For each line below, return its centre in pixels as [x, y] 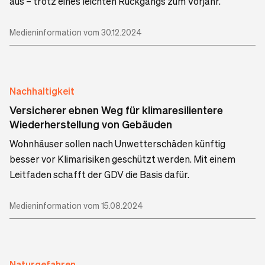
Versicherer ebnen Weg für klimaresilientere [116, 110]
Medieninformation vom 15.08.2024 [76, 206]
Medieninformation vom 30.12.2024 [76, 32]
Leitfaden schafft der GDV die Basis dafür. [99, 174]
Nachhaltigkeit [42, 91]
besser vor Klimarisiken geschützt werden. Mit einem [122, 159]
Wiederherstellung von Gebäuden [91, 124]
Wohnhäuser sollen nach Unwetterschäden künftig [117, 144]
